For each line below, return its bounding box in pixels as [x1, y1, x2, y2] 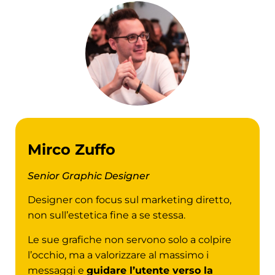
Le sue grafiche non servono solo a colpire [28, 233, 231, 246]
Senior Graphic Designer [28, 169, 150, 182]
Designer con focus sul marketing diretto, [28, 194, 231, 206]
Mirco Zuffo [28, 140, 115, 158]
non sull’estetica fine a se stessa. [28, 209, 185, 222]
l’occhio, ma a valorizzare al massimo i [28, 249, 209, 261]
